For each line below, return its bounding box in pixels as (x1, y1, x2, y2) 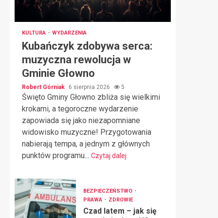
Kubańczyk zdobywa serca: (22, 40, 152, 52)
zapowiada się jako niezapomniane (22, 116, 140, 125)
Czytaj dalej (91, 152, 127, 160)
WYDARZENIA (52, 30, 87, 36)
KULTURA (22, 30, 47, 36)
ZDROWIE (108, 197, 133, 203)
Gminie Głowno (22, 67, 95, 79)
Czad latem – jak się (83, 206, 157, 216)
